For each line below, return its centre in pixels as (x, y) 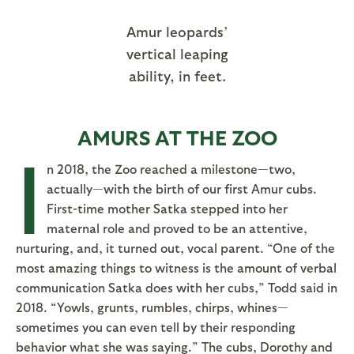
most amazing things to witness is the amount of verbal (176, 267)
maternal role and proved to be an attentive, (177, 228)
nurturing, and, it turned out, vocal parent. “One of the (175, 247)
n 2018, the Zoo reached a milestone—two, (171, 168)
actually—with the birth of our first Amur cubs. (182, 188)
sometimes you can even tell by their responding (156, 326)
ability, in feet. (177, 75)
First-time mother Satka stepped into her (167, 208)
